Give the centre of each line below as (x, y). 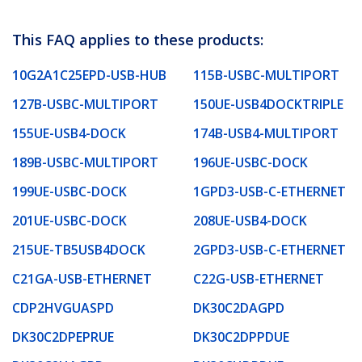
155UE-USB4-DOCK (69, 133)
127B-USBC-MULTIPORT (85, 104)
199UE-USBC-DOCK (69, 191)
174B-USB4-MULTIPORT (266, 133)
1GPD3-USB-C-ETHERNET (269, 191)
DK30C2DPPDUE (241, 337)
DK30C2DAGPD (239, 307)
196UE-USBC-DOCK (250, 162)
